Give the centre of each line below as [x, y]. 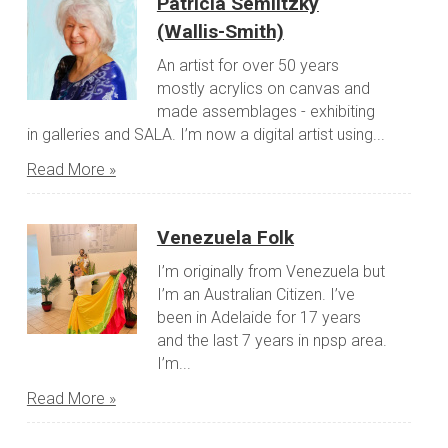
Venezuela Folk [225, 238]
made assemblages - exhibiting [265, 112]
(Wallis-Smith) [220, 32]
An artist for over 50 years [247, 66]
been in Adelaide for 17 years [258, 318]
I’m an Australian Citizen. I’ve [255, 295]
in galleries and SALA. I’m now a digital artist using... [205, 135]
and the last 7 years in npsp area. [271, 341]
